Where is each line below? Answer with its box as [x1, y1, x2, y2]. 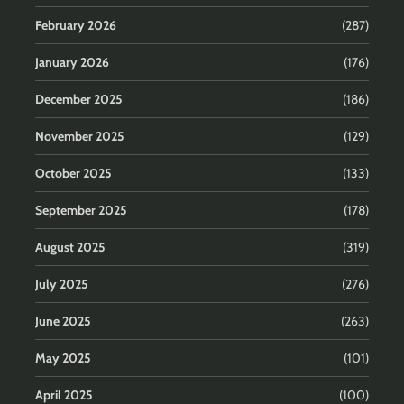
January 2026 [35, 54, 109, 71]
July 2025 [35, 276, 88, 293]
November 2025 [35, 128, 124, 145]
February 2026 [35, 17, 116, 34]
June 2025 [35, 313, 91, 330]
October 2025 [35, 165, 112, 182]
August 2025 [35, 239, 106, 256]
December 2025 [35, 91, 123, 108]
